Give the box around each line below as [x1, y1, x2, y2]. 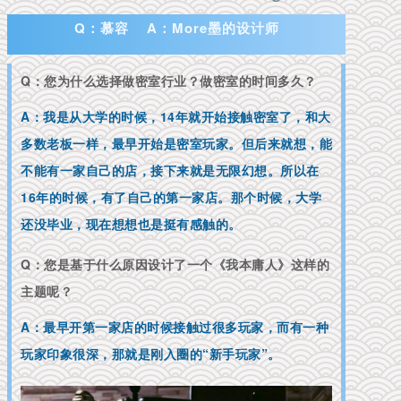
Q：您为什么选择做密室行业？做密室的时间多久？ [21, 72, 317, 90]
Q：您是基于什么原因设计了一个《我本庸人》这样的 [21, 255, 329, 274]
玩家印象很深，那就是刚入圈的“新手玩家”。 [21, 345, 281, 363]
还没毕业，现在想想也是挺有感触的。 [21, 215, 242, 234]
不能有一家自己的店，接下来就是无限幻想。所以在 [21, 161, 320, 180]
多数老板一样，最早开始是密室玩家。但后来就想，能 [21, 134, 332, 153]
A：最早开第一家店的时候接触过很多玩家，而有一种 [21, 318, 328, 337]
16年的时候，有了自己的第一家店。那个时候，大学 [21, 188, 321, 207]
